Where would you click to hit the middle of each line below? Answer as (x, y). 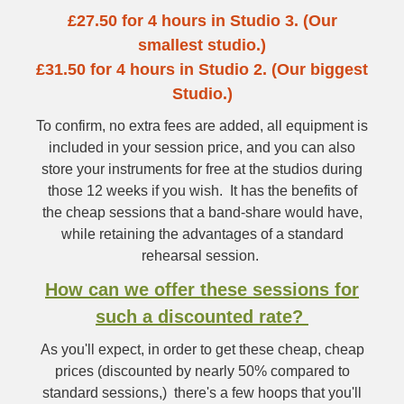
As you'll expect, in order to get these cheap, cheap (202, 349)
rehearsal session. (202, 256)
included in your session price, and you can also (202, 147)
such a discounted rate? (202, 317)
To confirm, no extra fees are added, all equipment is (202, 126)
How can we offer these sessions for (202, 289)
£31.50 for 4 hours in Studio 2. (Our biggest (202, 69)
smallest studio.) (202, 45)
